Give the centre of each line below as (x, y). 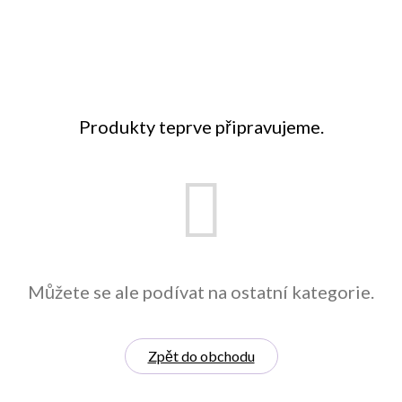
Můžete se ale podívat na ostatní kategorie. (201, 292)
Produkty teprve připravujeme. (201, 127)
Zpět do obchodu (201, 356)
